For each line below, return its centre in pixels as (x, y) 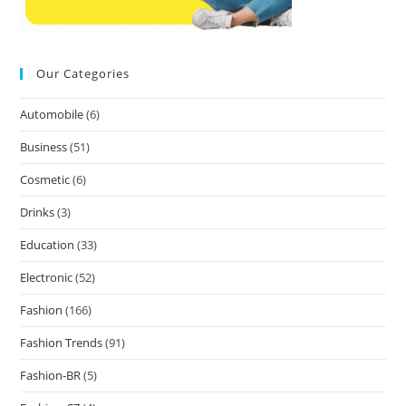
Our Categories (83, 73)
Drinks (38, 212)
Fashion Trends (62, 343)
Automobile (52, 114)
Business (44, 147)
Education (48, 245)
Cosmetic (45, 179)
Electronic (47, 277)
